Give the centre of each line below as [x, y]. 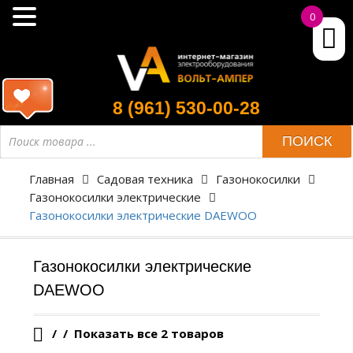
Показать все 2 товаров [147, 333]
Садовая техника [145, 178]
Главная [51, 178]
